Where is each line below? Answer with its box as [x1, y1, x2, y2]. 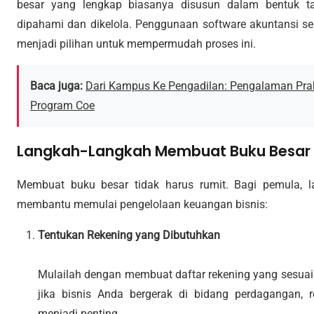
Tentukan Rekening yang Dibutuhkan [38, 228, 220, 242]
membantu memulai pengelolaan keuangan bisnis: [17, 197, 268, 211]
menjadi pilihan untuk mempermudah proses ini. [17, 36, 256, 50]
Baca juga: [30, 78, 83, 93]
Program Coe [30, 98, 95, 112]
